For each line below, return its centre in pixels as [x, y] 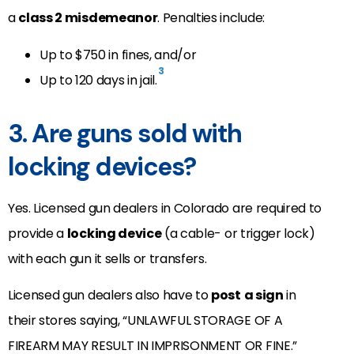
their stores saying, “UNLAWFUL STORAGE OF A [145, 321]
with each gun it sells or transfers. [107, 258]
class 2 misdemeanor [88, 18]
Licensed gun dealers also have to [110, 296]
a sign [264, 296]
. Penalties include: [211, 18]
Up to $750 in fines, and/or [118, 55]
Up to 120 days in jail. [98, 80]
